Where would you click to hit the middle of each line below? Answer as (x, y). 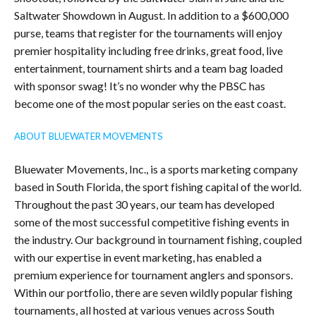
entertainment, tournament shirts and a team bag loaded (148, 68)
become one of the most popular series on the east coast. (150, 104)
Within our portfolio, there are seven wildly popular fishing (153, 293)
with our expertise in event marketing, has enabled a (138, 257)
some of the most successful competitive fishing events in (152, 222)
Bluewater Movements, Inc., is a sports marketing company (156, 169)
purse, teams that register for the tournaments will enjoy (148, 33)
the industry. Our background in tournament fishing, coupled (158, 240)
